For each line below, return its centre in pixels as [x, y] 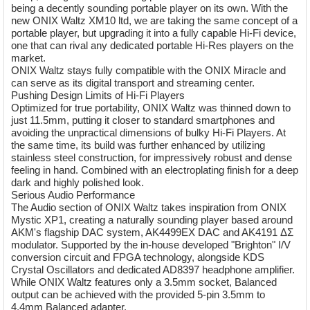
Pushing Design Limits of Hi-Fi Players [98, 95]
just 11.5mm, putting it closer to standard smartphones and [143, 120]
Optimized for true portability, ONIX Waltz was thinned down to [151, 107]
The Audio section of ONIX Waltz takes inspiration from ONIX [149, 207]
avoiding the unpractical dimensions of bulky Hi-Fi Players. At [149, 132]
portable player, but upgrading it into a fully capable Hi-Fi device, [154, 33]
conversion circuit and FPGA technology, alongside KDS [138, 257]
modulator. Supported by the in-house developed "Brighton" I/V [151, 244]
